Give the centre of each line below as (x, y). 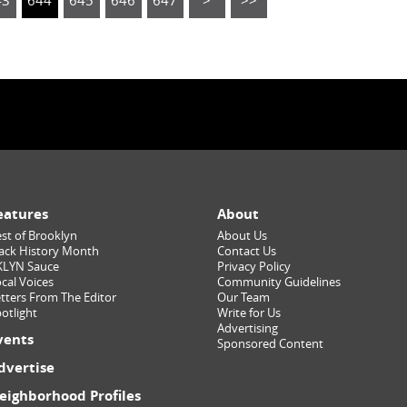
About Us (242, 236)
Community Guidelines (279, 282)
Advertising (248, 328)
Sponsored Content (270, 344)
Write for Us (249, 313)
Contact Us (247, 251)
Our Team (243, 298)
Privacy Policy (254, 267)
